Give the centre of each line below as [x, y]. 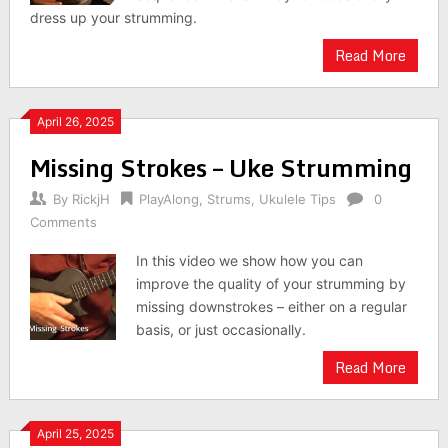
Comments [63, 221]
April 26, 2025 [75, 121]
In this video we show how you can [250, 260]
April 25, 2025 [75, 433]
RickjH [90, 198]
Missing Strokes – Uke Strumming [220, 167]
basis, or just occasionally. [221, 329]
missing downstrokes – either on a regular [272, 306]
